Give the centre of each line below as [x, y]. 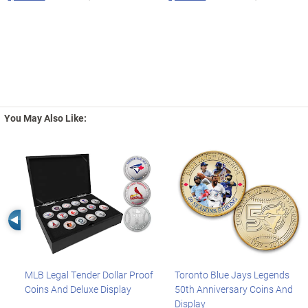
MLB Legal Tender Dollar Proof [89, 275]
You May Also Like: [45, 118]
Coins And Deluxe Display [78, 289]
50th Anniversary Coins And [233, 289]
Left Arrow [43, 219]
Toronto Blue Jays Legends [232, 275]
